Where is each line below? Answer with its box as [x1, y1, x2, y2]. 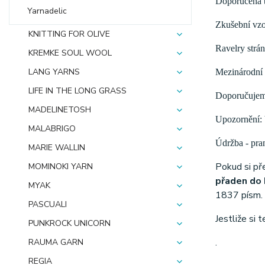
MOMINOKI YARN [28, 161, 93, 172]
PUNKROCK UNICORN [28, 218, 111, 229]
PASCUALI [28, 199, 67, 210]
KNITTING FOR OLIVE [28, 28, 110, 40]
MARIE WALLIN [28, 142, 85, 153]
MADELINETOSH [28, 104, 91, 115]
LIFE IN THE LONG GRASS [28, 85, 127, 96]
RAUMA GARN [28, 237, 83, 248]
